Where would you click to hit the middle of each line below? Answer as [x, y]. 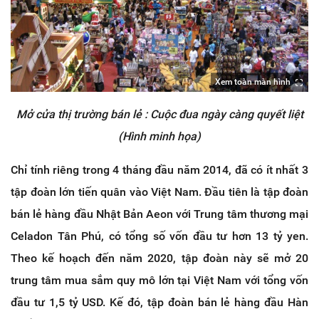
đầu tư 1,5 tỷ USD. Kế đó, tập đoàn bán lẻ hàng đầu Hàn [159, 303]
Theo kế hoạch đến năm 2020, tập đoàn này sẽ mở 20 [159, 258]
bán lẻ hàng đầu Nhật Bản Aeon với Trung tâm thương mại [159, 214]
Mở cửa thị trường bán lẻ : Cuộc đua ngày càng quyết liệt [159, 115]
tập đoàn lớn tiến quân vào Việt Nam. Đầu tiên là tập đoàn [159, 192]
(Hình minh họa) [159, 137]
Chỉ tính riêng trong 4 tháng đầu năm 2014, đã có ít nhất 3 [159, 170]
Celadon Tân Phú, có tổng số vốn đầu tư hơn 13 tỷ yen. [159, 236]
